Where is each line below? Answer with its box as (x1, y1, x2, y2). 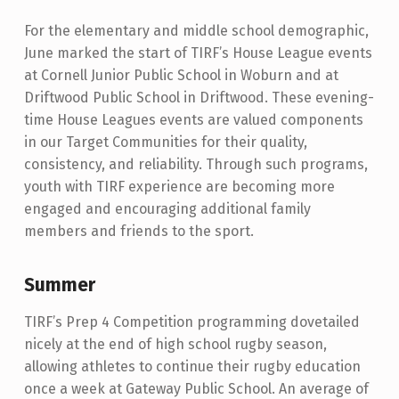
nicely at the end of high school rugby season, (23, 336, 327, 354)
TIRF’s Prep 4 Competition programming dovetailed (23, 313, 360, 331)
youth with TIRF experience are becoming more (23, 178, 335, 196)
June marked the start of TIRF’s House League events (23, 45, 372, 62)
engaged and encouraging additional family (23, 200, 311, 218)
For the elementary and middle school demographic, (23, 22, 369, 40)
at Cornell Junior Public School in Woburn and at (23, 67, 338, 85)
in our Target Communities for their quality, (23, 134, 307, 151)
